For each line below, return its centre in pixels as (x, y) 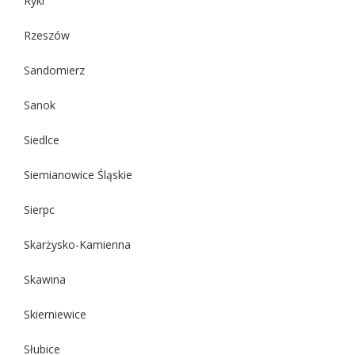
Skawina (45, 279)
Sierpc (39, 209)
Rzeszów (47, 35)
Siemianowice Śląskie (78, 174)
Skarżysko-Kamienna (77, 244)
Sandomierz (54, 70)
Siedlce (42, 139)
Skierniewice (55, 314)
